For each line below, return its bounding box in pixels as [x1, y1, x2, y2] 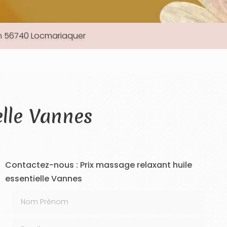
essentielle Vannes [5, 173, 82, 184]
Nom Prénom [12, 191, 63, 203]
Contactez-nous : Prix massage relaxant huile [5, 159, 192, 171]
